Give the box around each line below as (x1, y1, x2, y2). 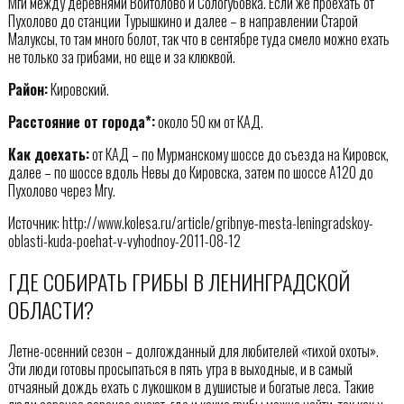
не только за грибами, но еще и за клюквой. (7, 45, 235, 68)
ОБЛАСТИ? (7, 292, 94, 326)
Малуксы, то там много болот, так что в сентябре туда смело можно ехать (7, 27, 390, 50)
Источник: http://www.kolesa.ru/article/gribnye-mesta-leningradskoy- (7, 211, 373, 234)
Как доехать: (7, 142, 89, 165)
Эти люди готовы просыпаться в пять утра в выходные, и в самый (7, 357, 353, 380)
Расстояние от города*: (7, 110, 155, 133)
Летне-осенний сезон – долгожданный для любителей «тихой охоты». (7, 339, 379, 362)
